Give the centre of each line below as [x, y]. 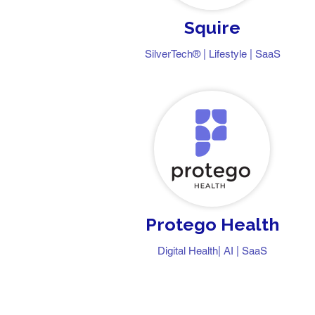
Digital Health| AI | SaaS [212, 251]
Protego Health [212, 224]
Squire [212, 27]
